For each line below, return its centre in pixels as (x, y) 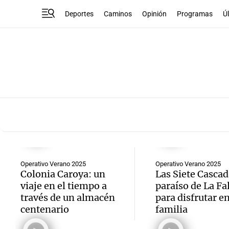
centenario (45, 209)
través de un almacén (68, 198)
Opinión (155, 14)
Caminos (118, 14)
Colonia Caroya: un (63, 174)
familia (171, 209)
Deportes (79, 14)
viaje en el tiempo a (64, 186)
